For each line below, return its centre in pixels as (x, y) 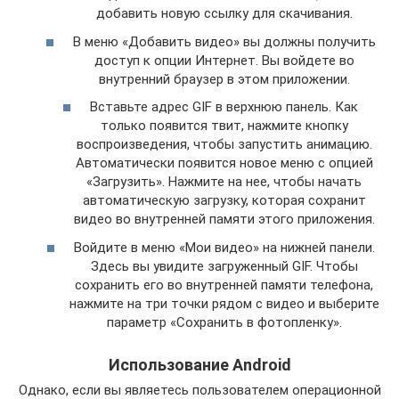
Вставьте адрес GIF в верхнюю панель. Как (224, 107)
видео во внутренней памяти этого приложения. (224, 219)
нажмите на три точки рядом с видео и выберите (224, 303)
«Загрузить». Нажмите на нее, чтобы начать (224, 182)
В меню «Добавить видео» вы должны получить (224, 41)
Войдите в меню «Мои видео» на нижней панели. (224, 247)
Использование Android (199, 364)
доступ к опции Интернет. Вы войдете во (224, 60)
